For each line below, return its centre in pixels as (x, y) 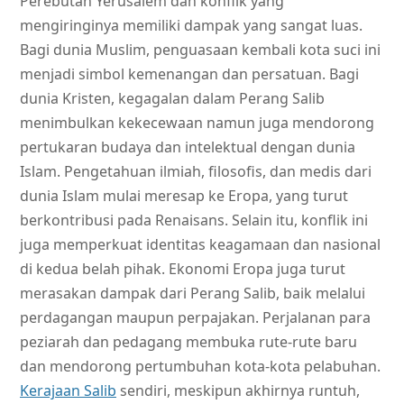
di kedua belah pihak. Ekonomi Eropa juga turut (183, 268)
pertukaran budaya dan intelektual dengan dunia (188, 147)
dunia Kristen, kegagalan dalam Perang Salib (172, 98)
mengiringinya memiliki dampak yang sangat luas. (191, 25)
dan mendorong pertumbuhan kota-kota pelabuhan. (200, 366)
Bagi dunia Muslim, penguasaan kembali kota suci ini (200, 49)
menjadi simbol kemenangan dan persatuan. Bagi (189, 73)
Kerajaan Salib (68, 390)
